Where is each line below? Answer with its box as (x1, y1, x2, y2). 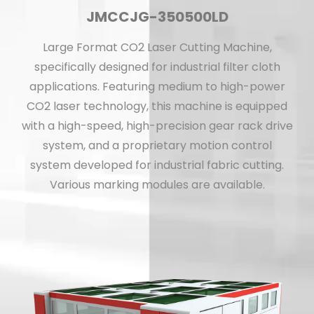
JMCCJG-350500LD (86, 6, 228, 27)
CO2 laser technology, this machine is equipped (27, 97, 287, 114)
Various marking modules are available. (49, 176, 265, 193)
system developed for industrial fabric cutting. (30, 156, 284, 173)
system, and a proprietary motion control (42, 137, 272, 153)
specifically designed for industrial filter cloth (34, 58, 280, 75)
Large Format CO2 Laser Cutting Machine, (42, 39, 272, 55)
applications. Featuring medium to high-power (29, 78, 285, 95)
